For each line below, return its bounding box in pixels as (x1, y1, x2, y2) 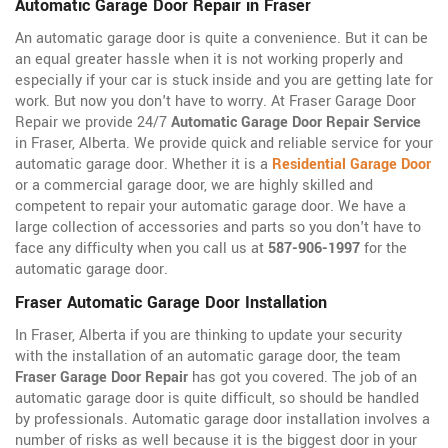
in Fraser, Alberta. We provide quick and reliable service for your (15, 133, 433, 155)
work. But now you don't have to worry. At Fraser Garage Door (15, 91, 416, 113)
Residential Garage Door (272, 154, 431, 176)
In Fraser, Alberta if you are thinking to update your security (15, 325, 402, 347)
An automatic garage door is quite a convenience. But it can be (15, 28, 428, 50)
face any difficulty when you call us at (15, 238, 268, 260)
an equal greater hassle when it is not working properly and (15, 49, 403, 71)
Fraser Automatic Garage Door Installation (15, 291, 327, 315)
